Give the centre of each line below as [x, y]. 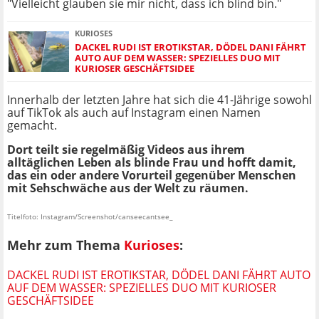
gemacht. [32, 126]
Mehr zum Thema [66, 245]
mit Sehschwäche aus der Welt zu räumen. [128, 188]
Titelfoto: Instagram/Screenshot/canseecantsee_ [90, 217]
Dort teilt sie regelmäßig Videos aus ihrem [126, 150]
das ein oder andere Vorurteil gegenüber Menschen [152, 176]
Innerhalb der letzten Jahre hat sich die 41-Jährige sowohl [159, 100]
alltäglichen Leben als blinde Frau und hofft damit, [152, 163]
